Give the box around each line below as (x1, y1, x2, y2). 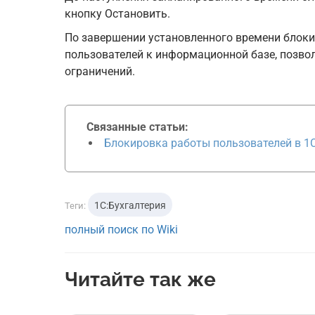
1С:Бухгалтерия (94, 200, 166, 212)
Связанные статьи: (86, 120, 188, 134)
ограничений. (65, 65, 135, 79)
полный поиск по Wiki (65, 223, 178, 237)
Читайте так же (65, 268, 216, 292)
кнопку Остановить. (65, 7, 170, 21)
